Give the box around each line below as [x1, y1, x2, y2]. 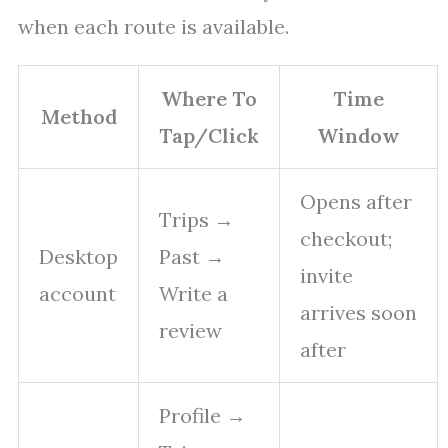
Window [317, 123, 400, 149]
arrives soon [300, 300, 417, 326]
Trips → [159, 207, 234, 233]
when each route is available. [18, 14, 289, 40]
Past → [159, 244, 225, 270]
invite [300, 263, 353, 289]
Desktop [39, 244, 118, 270]
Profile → [159, 403, 246, 429]
